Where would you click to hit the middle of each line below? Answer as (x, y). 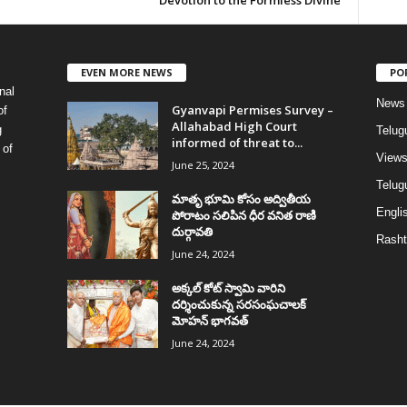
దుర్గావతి (192, 231)
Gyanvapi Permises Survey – (252, 109)
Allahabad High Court (234, 126)
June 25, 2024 (203, 164)
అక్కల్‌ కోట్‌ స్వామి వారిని (228, 288)
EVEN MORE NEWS (126, 72)
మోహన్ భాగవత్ (209, 320)
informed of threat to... (237, 142)
